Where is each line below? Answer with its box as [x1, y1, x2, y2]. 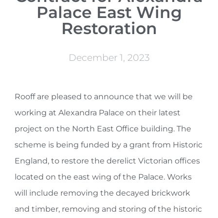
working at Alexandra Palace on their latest [15, 108, 181, 117]
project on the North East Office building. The [15, 124, 191, 133]
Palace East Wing [36, 2, 182, 22]
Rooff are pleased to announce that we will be [15, 91, 193, 101]
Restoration [61, 18, 157, 38]
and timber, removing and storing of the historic [15, 204, 202, 214]
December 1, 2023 [68, 52, 150, 63]
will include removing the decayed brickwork [15, 188, 190, 198]
